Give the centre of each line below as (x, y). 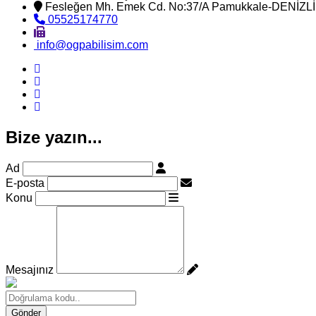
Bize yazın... (54, 137)
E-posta (25, 183)
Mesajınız (30, 269)
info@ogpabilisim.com (91, 44)
